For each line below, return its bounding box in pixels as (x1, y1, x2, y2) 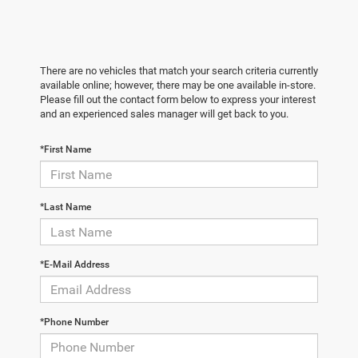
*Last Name (40, 201, 91, 213)
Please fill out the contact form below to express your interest (40, 93, 316, 106)
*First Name (40, 144, 91, 156)
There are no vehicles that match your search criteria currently (40, 65, 318, 78)
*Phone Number (40, 316, 109, 328)
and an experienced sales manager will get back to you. (40, 108, 288, 121)
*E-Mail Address (40, 259, 109, 271)
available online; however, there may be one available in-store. (40, 79, 316, 92)
